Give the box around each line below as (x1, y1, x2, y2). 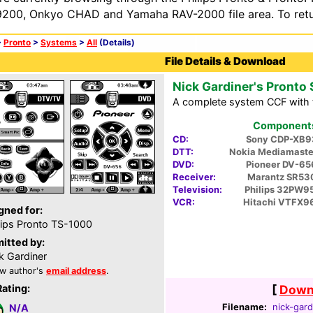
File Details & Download (165, 54, 286, 68)
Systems (41, 38, 77, 48)
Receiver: (173, 171, 216, 183)
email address (46, 265, 106, 276)
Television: (173, 184, 222, 196)
